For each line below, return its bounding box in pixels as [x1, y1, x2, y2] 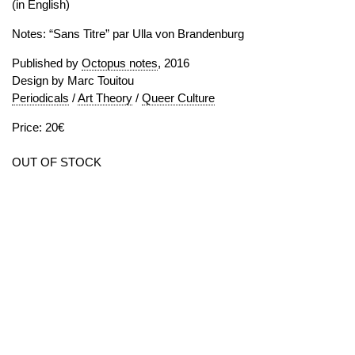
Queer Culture [142, 91, 215, 105]
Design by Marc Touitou [12, 74, 134, 87]
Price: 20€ [12, 120, 64, 134]
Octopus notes [82, 56, 158, 70]
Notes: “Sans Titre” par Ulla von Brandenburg [12, 27, 244, 40]
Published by [12, 56, 82, 70]
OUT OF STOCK [12, 155, 101, 169]
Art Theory [78, 91, 132, 105]
